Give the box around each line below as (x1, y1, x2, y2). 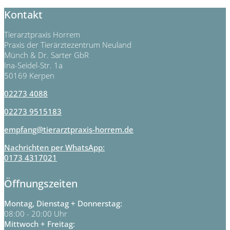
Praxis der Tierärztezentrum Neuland (4, 40, 131, 50)
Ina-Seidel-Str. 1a (4, 60, 63, 71)
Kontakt (4, 8, 43, 22)
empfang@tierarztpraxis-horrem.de (4, 124, 133, 135)
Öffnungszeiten (4, 176, 78, 190)
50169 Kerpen (4, 70, 54, 81)
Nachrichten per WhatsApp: (4, 142, 105, 153)
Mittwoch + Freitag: (4, 218, 75, 229)
